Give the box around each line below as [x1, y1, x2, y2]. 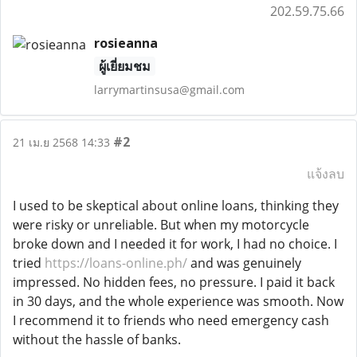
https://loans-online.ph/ [45, 254, 187, 272]
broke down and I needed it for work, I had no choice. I [13, 235, 337, 253]
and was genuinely [187, 254, 301, 272]
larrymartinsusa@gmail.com [93, 82, 245, 97]
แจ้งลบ [307, 165, 344, 182]
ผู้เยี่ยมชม [98, 57, 151, 75]
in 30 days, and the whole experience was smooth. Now [13, 292, 343, 310]
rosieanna [93, 34, 158, 52]
